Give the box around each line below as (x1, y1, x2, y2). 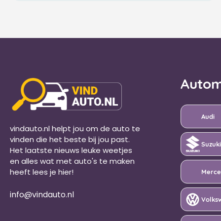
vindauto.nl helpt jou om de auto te (10, 123, 140, 134)
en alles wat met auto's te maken (10, 156, 135, 167)
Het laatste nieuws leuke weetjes (10, 145, 132, 156)
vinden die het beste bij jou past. (10, 134, 130, 145)
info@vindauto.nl (10, 188, 74, 200)
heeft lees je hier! (10, 167, 75, 178)
